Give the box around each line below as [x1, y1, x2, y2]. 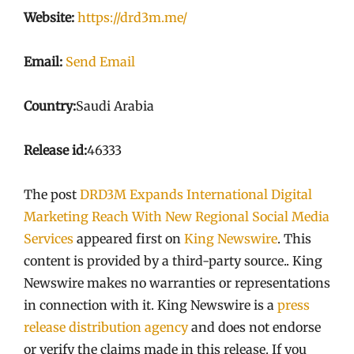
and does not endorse [188, 319, 321, 335]
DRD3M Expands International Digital [80, 186, 312, 202]
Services [24, 231, 73, 247]
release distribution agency [24, 319, 188, 335]
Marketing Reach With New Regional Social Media [24, 209, 330, 224]
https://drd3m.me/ [77, 9, 187, 25]
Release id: [24, 142, 87, 158]
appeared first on [73, 231, 184, 247]
